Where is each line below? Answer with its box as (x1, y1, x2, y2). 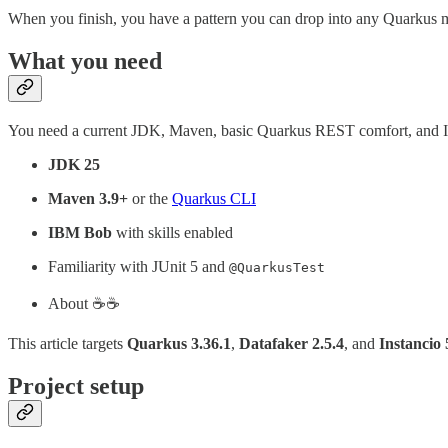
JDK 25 (48, 156, 100, 174)
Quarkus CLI (172, 190, 256, 208)
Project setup (8, 373, 144, 400)
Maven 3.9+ (48, 190, 128, 208)
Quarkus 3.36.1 (127, 335, 231, 353)
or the (128, 190, 172, 208)
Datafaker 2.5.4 (239, 335, 344, 353)
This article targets (8, 335, 127, 353)
